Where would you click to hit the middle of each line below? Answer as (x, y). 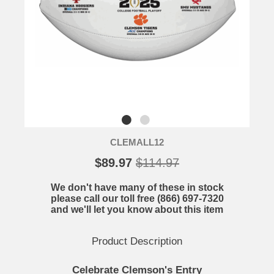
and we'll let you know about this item (137, 210)
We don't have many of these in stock (137, 188)
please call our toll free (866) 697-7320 (137, 199)
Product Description (137, 242)
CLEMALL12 (137, 143)
